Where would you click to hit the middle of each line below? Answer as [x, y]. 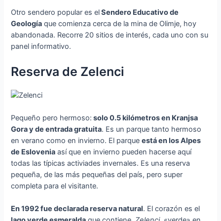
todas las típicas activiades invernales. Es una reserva [101, 164]
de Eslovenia [33, 152]
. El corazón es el [172, 209]
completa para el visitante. [55, 186]
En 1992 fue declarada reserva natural [77, 209]
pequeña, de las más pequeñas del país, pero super [97, 175]
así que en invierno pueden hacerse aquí [124, 152]
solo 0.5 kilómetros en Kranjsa [145, 118]
